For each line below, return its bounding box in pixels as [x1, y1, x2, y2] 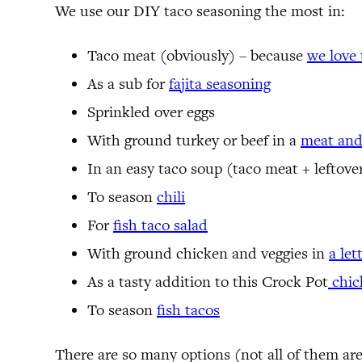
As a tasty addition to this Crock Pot [87, 271, 328, 292]
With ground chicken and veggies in [87, 242, 329, 263]
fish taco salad [113, 214, 208, 235]
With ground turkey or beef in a [87, 129, 301, 150]
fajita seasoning [169, 73, 271, 94]
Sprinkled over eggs [87, 101, 215, 122]
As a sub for [87, 73, 169, 94]
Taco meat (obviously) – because [87, 44, 307, 65]
